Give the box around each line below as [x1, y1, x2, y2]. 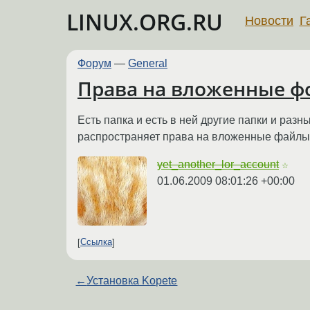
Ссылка [80, 237, 112, 248]
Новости [245, 13, 293, 28]
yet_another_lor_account [157, 158, 279, 170]
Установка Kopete [86, 274, 178, 286]
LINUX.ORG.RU [66, 7, 223, 37]
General [128, 57, 167, 69]
